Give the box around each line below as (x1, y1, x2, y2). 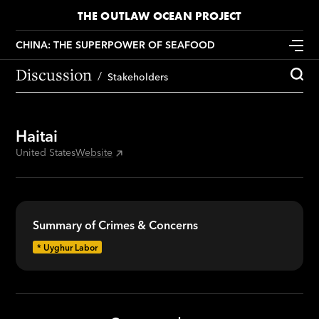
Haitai (16, 126, 58, 146)
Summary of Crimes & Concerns (33, 218, 199, 232)
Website (75, 146, 113, 159)
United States (16, 146, 76, 159)
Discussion (16, 63, 93, 85)
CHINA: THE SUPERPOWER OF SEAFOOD (16, 38, 216, 51)
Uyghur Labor (43, 241, 98, 253)
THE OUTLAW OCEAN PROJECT (77, 9, 242, 23)
